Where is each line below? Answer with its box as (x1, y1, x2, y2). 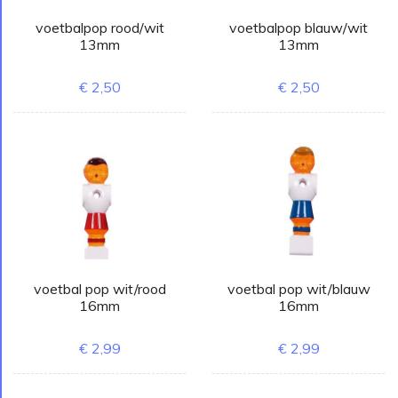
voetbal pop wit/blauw (227, 280, 370, 298)
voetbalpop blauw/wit (229, 18, 368, 36)
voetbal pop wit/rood (33, 280, 166, 298)
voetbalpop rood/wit (35, 18, 164, 36)
